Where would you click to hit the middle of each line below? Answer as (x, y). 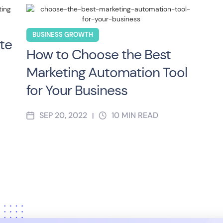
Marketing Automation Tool (107, 72)
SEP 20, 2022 (63, 115)
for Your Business (79, 90)
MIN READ (140, 115)
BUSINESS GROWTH (63, 35)
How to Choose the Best (99, 55)
